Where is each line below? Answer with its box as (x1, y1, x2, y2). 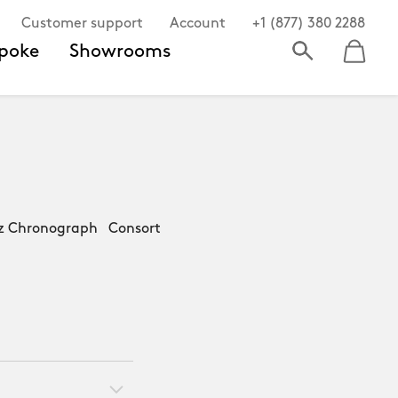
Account (170, 17, 226, 31)
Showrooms (69, 42, 171, 61)
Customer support (21, 17, 143, 31)
